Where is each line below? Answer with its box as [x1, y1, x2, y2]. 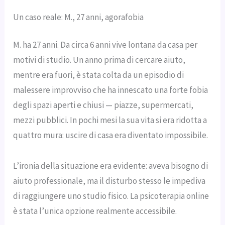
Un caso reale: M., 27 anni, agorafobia [13, 11, 144, 23]
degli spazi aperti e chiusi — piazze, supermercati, [13, 99, 194, 111]
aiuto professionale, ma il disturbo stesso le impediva [13, 175, 206, 186]
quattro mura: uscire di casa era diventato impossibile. [13, 130, 208, 141]
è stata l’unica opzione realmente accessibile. [13, 205, 177, 216]
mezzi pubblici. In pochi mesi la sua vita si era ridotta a [13, 115, 207, 126]
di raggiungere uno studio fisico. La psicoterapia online [13, 190, 209, 201]
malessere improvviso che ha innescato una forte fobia [13, 84, 208, 96]
